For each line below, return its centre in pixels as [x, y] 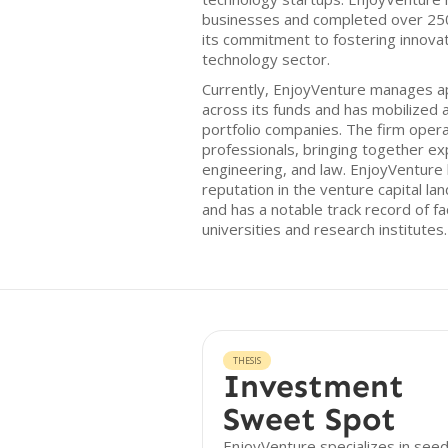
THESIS [247, 360]
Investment [313, 386]
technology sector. [266, 59]
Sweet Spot [309, 419]
